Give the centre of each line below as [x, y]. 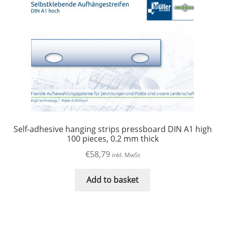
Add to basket [113, 180]
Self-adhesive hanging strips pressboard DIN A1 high [113, 129]
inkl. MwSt [126, 155]
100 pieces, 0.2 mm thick [113, 139]
